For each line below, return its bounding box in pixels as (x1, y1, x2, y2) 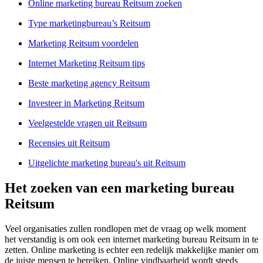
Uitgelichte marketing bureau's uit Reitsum (28, 158, 186, 168)
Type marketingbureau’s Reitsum (28, 18, 150, 29)
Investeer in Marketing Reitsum (28, 98, 144, 109)
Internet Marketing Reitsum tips (28, 58, 145, 69)
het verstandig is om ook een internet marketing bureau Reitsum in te (5, 234, 258, 245)
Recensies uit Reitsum (28, 138, 110, 149)
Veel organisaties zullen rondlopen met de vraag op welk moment (5, 224, 246, 234)
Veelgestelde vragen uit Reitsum (28, 118, 147, 129)
